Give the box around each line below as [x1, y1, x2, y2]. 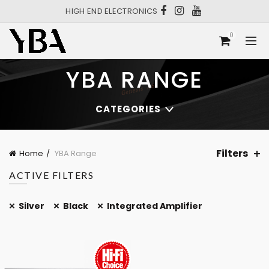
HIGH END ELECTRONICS [65, 5, 160, 17]
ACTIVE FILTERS [9, 169, 94, 181]
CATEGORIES [95, 103, 161, 115]
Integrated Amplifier [107, 200, 202, 212]
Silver [19, 200, 44, 212]
